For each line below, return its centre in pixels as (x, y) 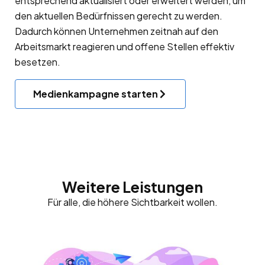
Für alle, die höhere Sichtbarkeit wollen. (132, 202)
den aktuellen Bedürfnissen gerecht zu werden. (119, 15)
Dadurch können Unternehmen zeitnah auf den (117, 31)
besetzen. (38, 62)
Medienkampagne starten (96, 93)
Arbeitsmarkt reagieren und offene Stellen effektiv (125, 46)
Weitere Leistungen (132, 187)
